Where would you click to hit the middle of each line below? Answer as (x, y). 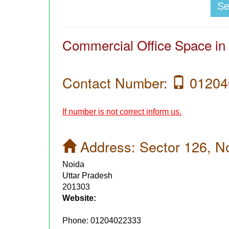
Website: (79, 198)
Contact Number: (117, 83)
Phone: (77, 221)
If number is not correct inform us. (122, 112)
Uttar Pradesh (88, 176)
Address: (108, 147)
